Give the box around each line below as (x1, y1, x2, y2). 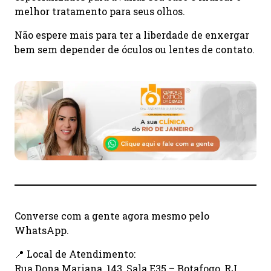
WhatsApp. (15, 224, 69, 237)
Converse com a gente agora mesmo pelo (15, 209, 209, 223)
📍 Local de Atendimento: (15, 247, 135, 260)
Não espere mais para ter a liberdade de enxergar (15, 28, 249, 41)
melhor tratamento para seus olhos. (15, 5, 185, 18)
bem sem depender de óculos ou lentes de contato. (15, 42, 255, 56)
